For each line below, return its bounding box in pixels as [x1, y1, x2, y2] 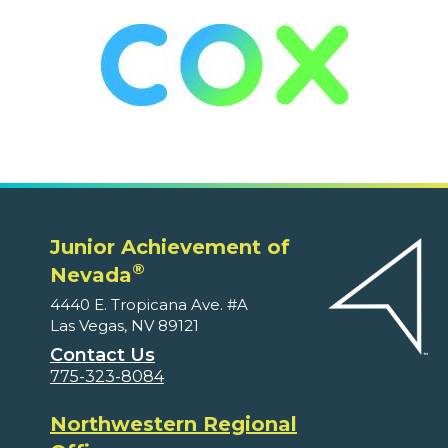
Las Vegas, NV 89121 [50, 315, 199, 335]
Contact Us [50, 343, 155, 366]
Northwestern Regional [50, 411, 297, 436]
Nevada [50, 262, 132, 287]
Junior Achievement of [50, 234, 290, 259]
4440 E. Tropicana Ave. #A [50, 294, 248, 314]
